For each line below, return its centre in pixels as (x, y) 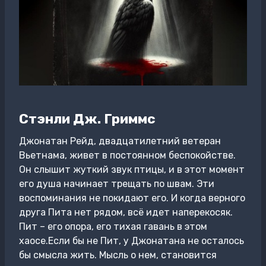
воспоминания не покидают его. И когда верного (132, 198)
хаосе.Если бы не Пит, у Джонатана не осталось (132, 241)
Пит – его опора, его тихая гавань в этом (113, 227)
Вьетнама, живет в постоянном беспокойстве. (127, 155)
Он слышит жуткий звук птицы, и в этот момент (132, 170)
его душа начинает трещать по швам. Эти (117, 184)
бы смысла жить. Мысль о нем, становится (118, 255)
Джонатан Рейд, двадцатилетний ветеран (120, 141)
